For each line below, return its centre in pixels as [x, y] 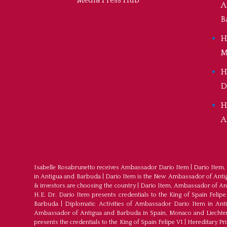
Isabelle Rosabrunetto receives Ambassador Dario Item [112, 168]
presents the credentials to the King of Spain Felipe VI [108, 222]
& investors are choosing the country [85, 186]
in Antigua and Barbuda [67, 177]
